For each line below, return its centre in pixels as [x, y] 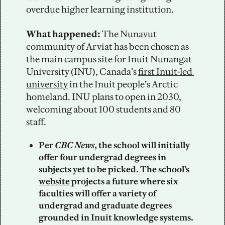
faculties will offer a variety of [97, 193]
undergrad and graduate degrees [105, 205]
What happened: [64, 34]
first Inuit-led [165, 71]
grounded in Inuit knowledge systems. [116, 217]
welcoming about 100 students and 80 [103, 109]
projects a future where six [124, 181]
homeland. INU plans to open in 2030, [104, 96]
